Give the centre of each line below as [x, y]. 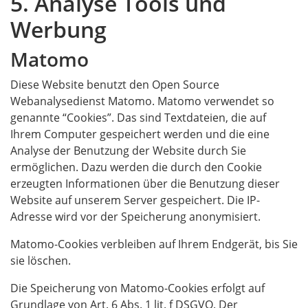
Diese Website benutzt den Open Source [115, 85]
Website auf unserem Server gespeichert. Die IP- [135, 200]
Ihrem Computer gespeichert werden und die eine [140, 134]
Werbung [58, 29]
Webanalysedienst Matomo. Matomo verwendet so [142, 101]
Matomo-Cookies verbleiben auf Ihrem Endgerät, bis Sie [154, 244]
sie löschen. [41, 261]
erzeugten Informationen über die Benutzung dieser [145, 184]
